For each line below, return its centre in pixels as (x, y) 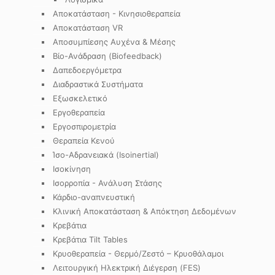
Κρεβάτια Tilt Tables (90, 239)
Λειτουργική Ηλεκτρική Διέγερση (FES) (127, 268)
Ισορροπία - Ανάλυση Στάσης (107, 183)
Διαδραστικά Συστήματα (98, 84)
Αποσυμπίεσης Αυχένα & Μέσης (114, 42)
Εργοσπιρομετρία (84, 126)
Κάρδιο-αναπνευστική (94, 197)
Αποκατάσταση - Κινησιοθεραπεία (117, 14)
